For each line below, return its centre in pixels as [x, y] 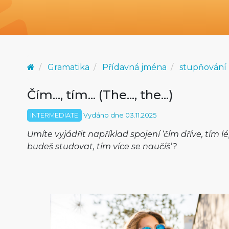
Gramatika [68, 67]
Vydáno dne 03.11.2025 [119, 115]
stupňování [203, 67]
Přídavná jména [134, 67]
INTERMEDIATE [54, 115]
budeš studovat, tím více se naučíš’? [102, 146]
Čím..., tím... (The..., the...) [100, 95]
